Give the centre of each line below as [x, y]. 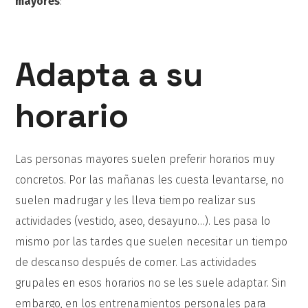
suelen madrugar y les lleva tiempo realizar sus [136, 200]
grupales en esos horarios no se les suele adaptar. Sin [151, 283]
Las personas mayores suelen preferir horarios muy [145, 159]
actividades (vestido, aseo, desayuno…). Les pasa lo [143, 221]
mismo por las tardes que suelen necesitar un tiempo [152, 242]
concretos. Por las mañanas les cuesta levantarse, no [150, 180]
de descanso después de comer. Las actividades [136, 262]
